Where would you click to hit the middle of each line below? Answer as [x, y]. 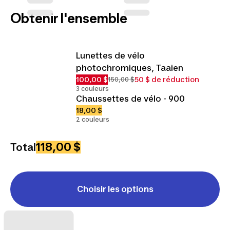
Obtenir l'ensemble [69, 18]
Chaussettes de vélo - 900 [130, 98]
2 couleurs [93, 119]
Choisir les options [115, 189]
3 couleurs [92, 88]
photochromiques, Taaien [130, 68]
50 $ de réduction [167, 79]
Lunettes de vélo [110, 55]
